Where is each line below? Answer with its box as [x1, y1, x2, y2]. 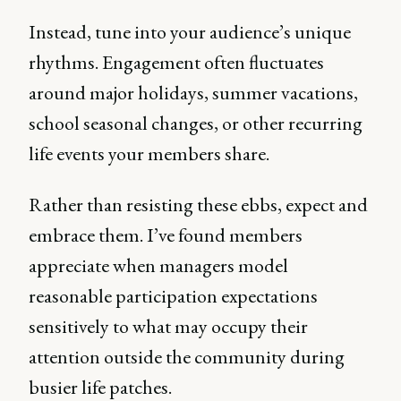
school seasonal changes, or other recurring [29, 110, 363, 136]
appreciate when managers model [29, 252, 288, 278]
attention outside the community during [29, 344, 345, 370]
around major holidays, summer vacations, [29, 80, 358, 106]
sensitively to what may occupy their [29, 313, 308, 339]
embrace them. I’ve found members [29, 222, 303, 248]
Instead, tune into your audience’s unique [29, 19, 351, 45]
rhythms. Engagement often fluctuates [29, 49, 324, 75]
